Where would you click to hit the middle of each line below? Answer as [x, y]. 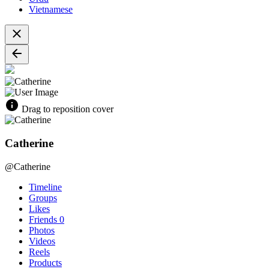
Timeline [45, 187]
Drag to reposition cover [66, 109]
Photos [42, 230]
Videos [42, 241]
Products [45, 262]
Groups [43, 198]
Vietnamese [51, 10]
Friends [44, 219]
